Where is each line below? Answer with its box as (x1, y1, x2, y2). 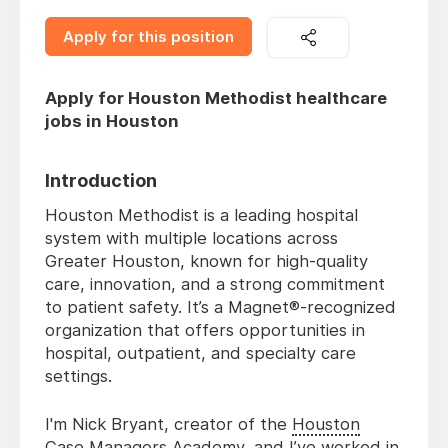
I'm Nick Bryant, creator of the (45, 414, 292, 435)
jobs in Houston (45, 111, 179, 132)
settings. (45, 366, 112, 387)
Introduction (45, 170, 157, 192)
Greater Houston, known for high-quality (45, 251, 368, 272)
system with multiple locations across (45, 228, 338, 249)
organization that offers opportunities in (45, 320, 365, 341)
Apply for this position (63, 27, 234, 46)
